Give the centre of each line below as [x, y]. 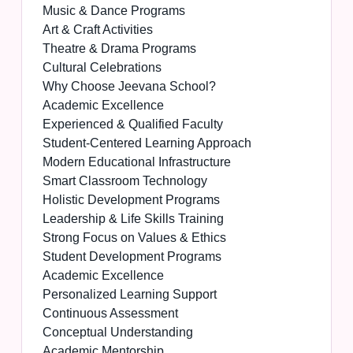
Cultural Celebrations [102, 68]
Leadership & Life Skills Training [133, 219]
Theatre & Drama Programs [119, 49]
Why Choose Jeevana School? [129, 87]
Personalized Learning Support [129, 295]
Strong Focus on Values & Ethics [134, 238]
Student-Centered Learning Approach [147, 143]
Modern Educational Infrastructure [136, 162]
